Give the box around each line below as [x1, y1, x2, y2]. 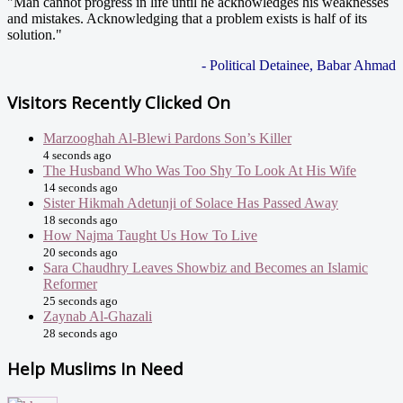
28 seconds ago [43, 326, 118, 340]
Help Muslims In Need [7, 357, 184, 381]
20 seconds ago [43, 245, 118, 259]
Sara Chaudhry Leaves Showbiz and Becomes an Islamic [43, 259, 368, 275]
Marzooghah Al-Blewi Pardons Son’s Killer [43, 130, 291, 146]
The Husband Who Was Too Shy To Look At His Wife [43, 162, 356, 178]
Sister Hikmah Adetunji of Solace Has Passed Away [43, 194, 338, 210]
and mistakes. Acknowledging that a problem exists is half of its [7, 11, 367, 27]
